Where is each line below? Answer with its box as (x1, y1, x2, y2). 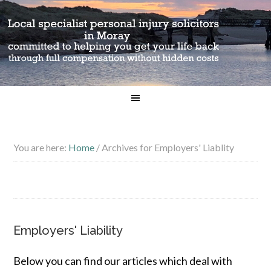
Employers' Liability (13, 223, 123, 238)
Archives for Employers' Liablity (100, 142, 235, 153)
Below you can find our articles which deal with (13, 254, 233, 267)
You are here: (13, 142, 69, 153)
